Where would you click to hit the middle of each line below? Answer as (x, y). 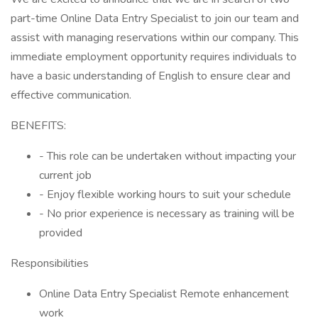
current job (65, 175)
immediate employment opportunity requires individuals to (154, 57)
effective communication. (71, 95)
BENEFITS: (38, 126)
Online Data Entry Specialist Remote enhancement (164, 294)
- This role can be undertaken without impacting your (168, 156)
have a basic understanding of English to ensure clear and (150, 76)
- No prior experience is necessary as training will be (167, 214)
